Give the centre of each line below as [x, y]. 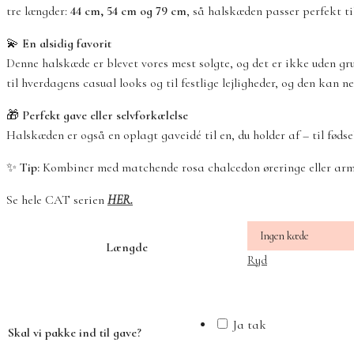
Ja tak [248, 325]
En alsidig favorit [67, 44]
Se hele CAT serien [57, 200]
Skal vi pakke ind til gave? [75, 333]
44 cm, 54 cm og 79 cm [128, 11]
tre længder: [38, 11]
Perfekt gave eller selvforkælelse [105, 116]
